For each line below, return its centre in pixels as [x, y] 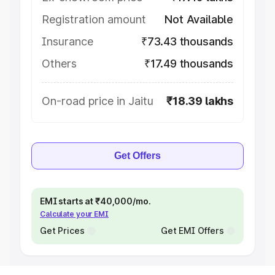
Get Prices [62, 230]
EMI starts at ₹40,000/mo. [95, 201]
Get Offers [137, 156]
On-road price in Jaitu [98, 101]
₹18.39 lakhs [200, 101]
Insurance [68, 41]
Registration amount [94, 19]
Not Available [199, 19]
